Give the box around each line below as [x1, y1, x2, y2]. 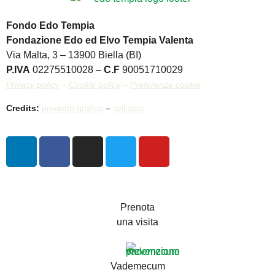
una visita [117, 217, 158, 228]
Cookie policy [69, 79, 120, 90]
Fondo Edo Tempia [6, 20, 95, 31]
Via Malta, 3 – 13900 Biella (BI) [6, 49, 141, 60]
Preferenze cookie [130, 79, 201, 90]
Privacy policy [6, 79, 59, 90]
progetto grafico [42, 103, 103, 114]
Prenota [120, 202, 155, 213]
